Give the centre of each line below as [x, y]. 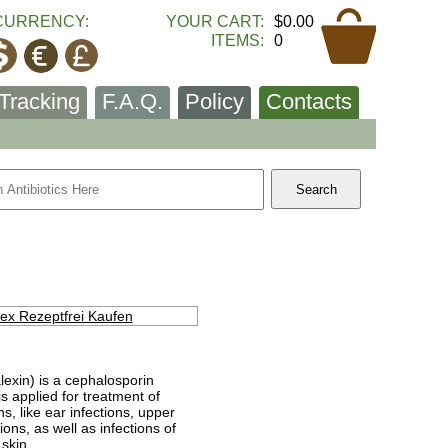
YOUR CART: [215, 21]
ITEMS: [237, 40]
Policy [214, 101]
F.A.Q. [132, 101]
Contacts [309, 101]
